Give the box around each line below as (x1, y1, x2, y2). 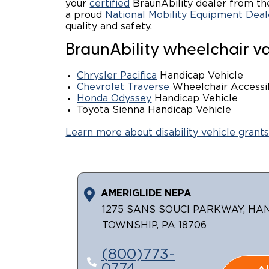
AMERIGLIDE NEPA (101, 187, 192, 199)
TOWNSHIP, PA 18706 (102, 220, 207, 231)
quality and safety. (65, 22, 153, 31)
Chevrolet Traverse (77, 82, 170, 92)
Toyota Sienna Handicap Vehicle (77, 105, 232, 115)
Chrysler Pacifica (77, 71, 157, 81)
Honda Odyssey (77, 94, 152, 104)
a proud (65, 10, 106, 20)
